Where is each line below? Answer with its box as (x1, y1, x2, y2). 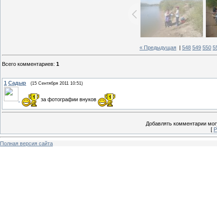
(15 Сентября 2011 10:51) (31, 80, 83, 86)
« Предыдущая (139, 45, 176, 51)
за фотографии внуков (39, 96, 98, 102)
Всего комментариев (2, 61, 53, 67)
